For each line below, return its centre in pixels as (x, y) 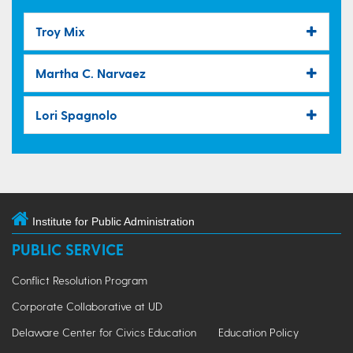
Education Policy (258, 332)
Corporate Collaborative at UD (87, 306)
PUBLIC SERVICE (68, 249)
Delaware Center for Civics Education (104, 332)
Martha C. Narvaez (91, 72)
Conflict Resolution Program (80, 280)
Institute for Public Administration (113, 221)
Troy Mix (60, 31)
